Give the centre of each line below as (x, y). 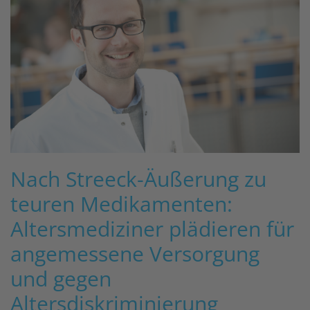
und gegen (61, 279)
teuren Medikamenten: (121, 204)
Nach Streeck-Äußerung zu (138, 179)
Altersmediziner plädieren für (152, 229)
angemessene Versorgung (135, 254)
